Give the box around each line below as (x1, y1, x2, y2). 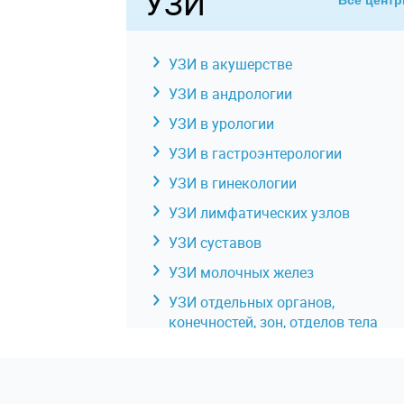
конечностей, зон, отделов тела (168, 312, 378, 332)
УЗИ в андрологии (168, 84, 292, 104)
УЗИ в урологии (168, 114, 274, 133)
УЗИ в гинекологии (168, 173, 297, 193)
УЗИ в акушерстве (168, 54, 292, 74)
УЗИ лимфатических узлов (168, 203, 350, 223)
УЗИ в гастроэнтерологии (168, 143, 342, 163)
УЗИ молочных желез (168, 262, 314, 282)
